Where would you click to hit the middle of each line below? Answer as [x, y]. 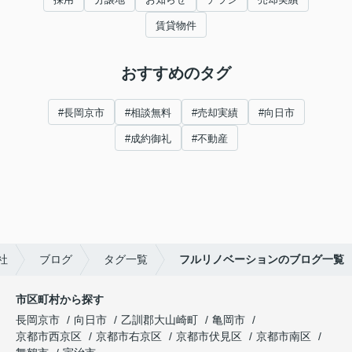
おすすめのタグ [176, 73]
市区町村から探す [60, 299]
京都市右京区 [129, 336]
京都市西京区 [49, 336]
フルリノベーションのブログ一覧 [262, 259]
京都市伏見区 [209, 336]
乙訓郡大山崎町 [159, 319]
